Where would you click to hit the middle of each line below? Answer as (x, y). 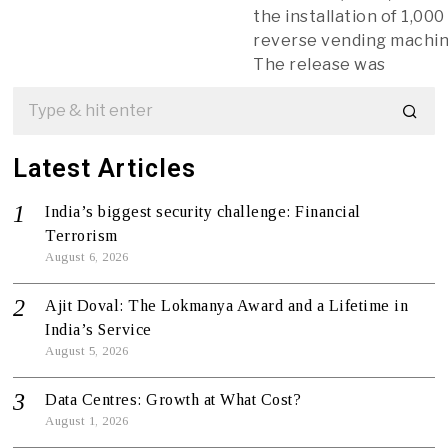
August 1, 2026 (87, 420)
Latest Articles (105, 168)
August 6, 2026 (87, 256)
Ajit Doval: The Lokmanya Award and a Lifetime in (227, 305)
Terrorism (81, 235)
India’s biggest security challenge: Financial (203, 211)
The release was (319, 64)
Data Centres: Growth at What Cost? (173, 399)
